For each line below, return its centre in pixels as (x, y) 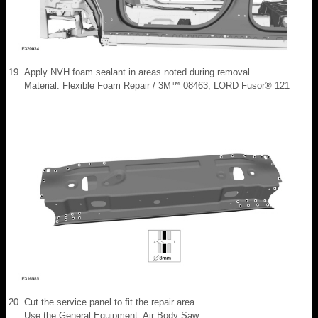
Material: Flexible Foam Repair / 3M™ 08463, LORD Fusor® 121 (157, 85)
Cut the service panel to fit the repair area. (111, 302)
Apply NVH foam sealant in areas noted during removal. (138, 72)
